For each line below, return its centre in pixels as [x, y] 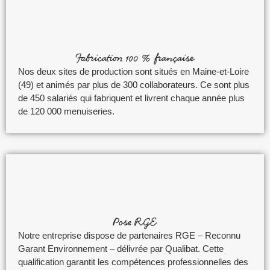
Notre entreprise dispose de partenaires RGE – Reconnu [129, 235]
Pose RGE [135, 221]
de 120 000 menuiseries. [66, 111]
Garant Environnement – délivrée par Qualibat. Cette [121, 248]
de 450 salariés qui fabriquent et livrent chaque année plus [131, 98]
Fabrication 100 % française [135, 58]
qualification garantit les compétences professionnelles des [133, 262]
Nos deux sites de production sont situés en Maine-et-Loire [133, 72]
